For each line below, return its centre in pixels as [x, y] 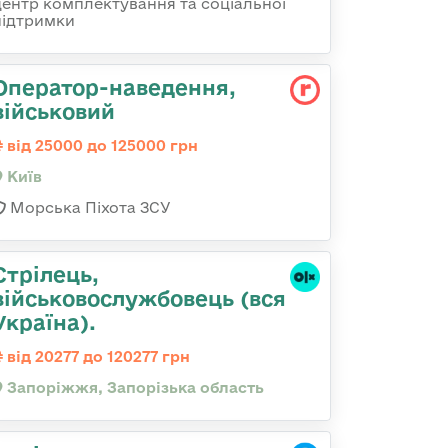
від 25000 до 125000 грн [100, 145]
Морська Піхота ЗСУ [88, 207]
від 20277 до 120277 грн [96, 356]
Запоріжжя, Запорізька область [133, 387]
